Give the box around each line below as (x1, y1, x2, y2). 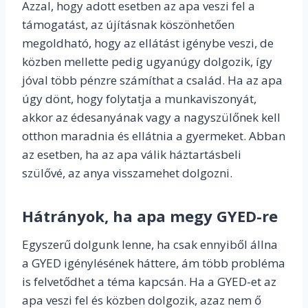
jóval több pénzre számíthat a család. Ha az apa (22, 72, 283, 89)
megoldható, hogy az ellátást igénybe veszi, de (22, 35, 274, 52)
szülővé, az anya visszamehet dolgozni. (22, 165, 232, 181)
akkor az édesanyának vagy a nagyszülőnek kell (22, 109, 280, 126)
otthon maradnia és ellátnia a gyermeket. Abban (22, 128, 285, 144)
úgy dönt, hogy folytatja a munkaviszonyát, (22, 91, 256, 107)
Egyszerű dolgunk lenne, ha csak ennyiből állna (22, 236, 278, 253)
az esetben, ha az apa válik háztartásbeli (22, 146, 241, 163)
